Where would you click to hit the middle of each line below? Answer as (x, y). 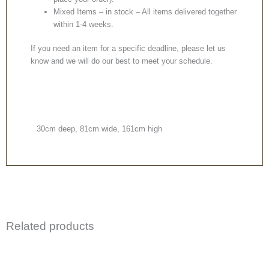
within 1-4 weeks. (84, 25)
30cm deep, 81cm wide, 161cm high (99, 128)
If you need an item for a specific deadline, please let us (128, 49)
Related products (50, 226)
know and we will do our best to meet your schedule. (122, 61)
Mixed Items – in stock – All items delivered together (145, 12)
